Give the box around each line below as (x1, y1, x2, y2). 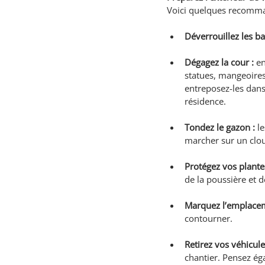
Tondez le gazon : (185, 121, 255, 133)
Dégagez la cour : (185, 56, 254, 68)
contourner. (185, 212, 232, 224)
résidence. (185, 95, 226, 107)
